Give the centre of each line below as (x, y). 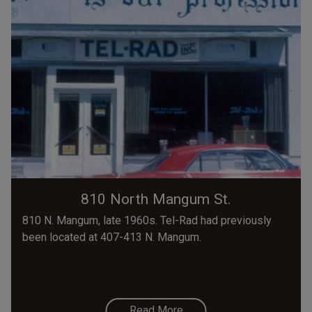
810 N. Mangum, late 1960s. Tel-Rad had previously (147, 221)
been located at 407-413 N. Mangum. (112, 237)
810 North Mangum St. (156, 200)
